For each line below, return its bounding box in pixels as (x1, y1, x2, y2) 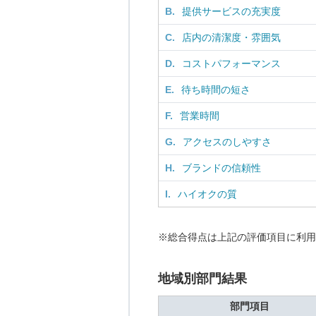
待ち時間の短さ (181, 84, 250, 95)
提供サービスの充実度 (182, 6, 281, 17)
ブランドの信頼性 (182, 162, 261, 174)
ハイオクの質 (178, 188, 237, 200)
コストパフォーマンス (182, 58, 281, 69)
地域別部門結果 (158, 272, 247, 286)
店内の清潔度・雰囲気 (182, 32, 281, 43)
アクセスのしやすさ (183, 136, 272, 147)
